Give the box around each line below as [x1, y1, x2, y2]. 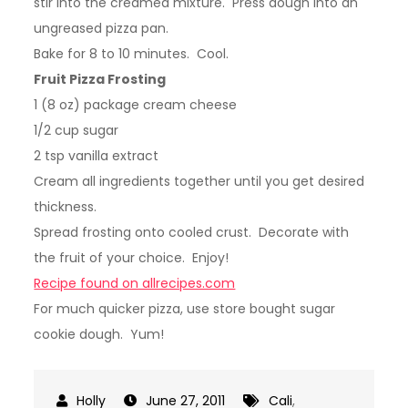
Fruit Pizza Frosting [34, 70, 167, 89]
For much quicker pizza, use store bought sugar [34, 300, 336, 319]
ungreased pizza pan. [34, 19, 169, 38]
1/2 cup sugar [34, 121, 119, 140]
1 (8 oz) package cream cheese [34, 96, 238, 115]
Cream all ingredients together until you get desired [34, 172, 365, 191]
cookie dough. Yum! [34, 325, 165, 344]
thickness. [34, 198, 97, 217]
